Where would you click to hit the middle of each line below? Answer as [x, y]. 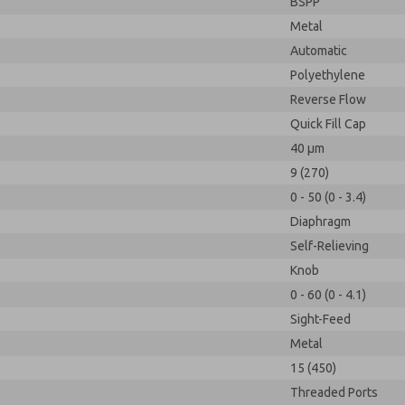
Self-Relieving [330, 246]
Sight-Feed [320, 319]
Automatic [319, 51]
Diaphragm [320, 221]
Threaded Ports [334, 392]
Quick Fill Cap [328, 124]
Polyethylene [328, 75]
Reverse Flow [328, 99]
